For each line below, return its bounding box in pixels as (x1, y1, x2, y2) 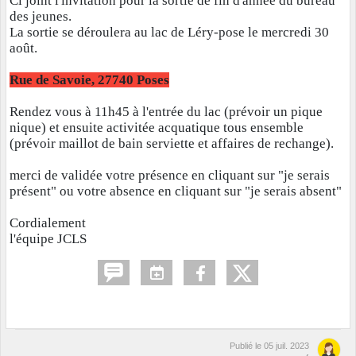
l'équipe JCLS (10, 230, 90, 246)
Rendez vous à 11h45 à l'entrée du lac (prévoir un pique (10, 103, 323, 119)
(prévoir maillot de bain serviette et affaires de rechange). (10, 135, 334, 151)
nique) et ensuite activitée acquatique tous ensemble (10, 119, 304, 135)
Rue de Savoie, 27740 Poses (10, 72, 169, 87)
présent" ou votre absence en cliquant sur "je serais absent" (10, 183, 342, 199)
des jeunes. (10, 8, 72, 24)
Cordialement (10, 215, 89, 230)
